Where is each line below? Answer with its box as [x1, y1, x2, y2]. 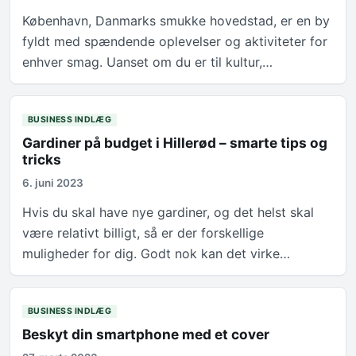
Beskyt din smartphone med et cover [22, 326, 270, 343]
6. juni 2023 [22, 176, 84, 190]
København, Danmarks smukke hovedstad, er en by [22, 13, 331, 29]
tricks [22, 151, 62, 168]
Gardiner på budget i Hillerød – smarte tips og [22, 134, 328, 152]
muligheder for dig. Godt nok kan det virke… [22, 246, 291, 262]
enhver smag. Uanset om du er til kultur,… [22, 54, 273, 71]
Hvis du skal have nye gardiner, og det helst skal [22, 204, 315, 221]
